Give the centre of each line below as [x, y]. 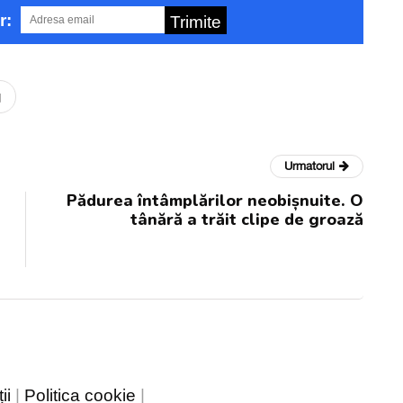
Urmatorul [309, 166]
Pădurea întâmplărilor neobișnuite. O [215, 200]
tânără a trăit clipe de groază [247, 219]
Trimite [195, 22]
